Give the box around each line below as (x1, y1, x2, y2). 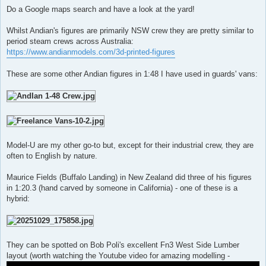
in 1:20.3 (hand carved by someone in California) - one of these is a (7, 183, 237, 192)
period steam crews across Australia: (7, 36, 134, 46)
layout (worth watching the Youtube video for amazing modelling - (7, 251, 230, 260)
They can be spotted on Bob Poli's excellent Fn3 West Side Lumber (7, 240, 239, 249)
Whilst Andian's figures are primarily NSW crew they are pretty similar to (7, 26, 254, 35)
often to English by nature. (7, 151, 97, 160)
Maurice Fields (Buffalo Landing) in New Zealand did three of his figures (7, 172, 252, 182)
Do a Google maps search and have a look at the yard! (7, 4, 195, 14)
